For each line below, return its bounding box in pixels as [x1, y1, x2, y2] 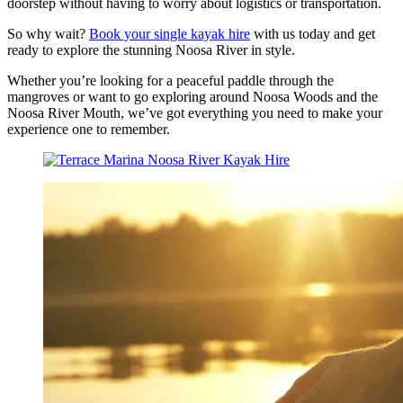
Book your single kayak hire [89, 25, 250, 41]
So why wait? [7, 25, 89, 41]
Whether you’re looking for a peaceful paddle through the [7, 72, 334, 88]
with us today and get [250, 25, 375, 41]
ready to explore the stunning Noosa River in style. [7, 41, 295, 58]
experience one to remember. [7, 121, 170, 137]
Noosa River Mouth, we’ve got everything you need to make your [7, 104, 382, 121]
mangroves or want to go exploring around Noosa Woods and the [7, 88, 378, 104]
